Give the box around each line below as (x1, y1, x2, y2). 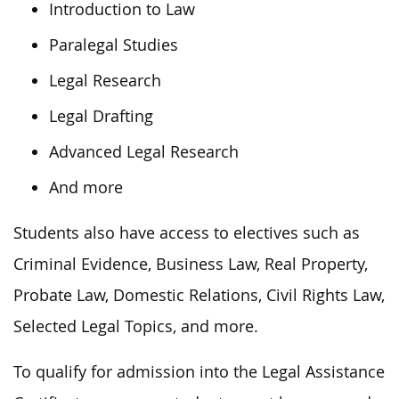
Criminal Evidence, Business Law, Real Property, (13, 253, 368, 274)
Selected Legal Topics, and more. (13, 315, 258, 337)
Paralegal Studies (49, 34, 178, 55)
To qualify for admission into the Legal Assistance (13, 361, 385, 382)
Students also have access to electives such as (13, 222, 360, 243)
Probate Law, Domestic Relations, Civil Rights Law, (13, 284, 385, 305)
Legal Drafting (49, 105, 153, 126)
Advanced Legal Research (49, 141, 239, 162)
